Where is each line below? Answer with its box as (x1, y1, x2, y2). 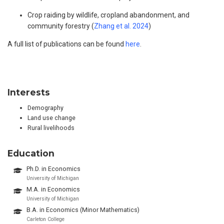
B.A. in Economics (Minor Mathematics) (26, 206, 139, 214)
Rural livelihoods (27, 123, 74, 131)
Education (7, 148, 54, 159)
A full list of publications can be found (7, 39, 125, 48)
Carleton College (26, 216, 64, 223)
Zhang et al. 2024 (94, 22, 148, 30)
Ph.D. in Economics (26, 165, 80, 173)
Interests (7, 86, 50, 97)
